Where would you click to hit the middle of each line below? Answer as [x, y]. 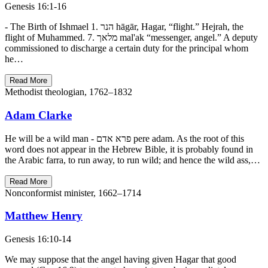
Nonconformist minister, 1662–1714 [73, 193]
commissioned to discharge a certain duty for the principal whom [127, 48]
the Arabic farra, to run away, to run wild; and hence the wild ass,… [133, 160]
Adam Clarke [38, 115]
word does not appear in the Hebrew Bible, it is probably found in [129, 149]
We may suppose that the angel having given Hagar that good [121, 259]
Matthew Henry [44, 216]
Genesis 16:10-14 [38, 239]
